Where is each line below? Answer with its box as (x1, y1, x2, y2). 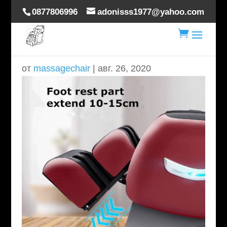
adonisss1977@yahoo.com (97, 7, 205, 17)
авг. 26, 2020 (97, 63, 151, 73)
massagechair (33, 63, 90, 73)
